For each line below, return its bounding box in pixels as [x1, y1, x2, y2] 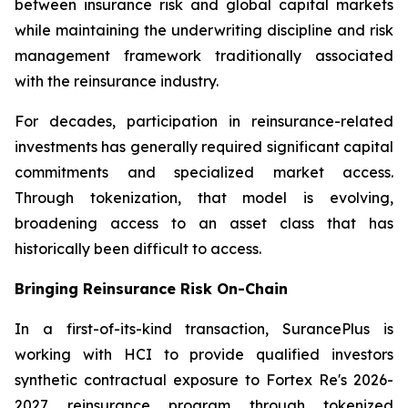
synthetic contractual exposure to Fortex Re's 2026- [15, 371, 393, 389]
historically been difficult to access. [15, 240, 261, 258]
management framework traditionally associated [15, 46, 393, 65]
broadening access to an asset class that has [15, 214, 393, 232]
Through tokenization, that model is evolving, [15, 189, 393, 207]
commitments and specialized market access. [15, 163, 393, 181]
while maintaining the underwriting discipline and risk [15, 21, 393, 39]
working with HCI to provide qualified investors [15, 345, 393, 363]
